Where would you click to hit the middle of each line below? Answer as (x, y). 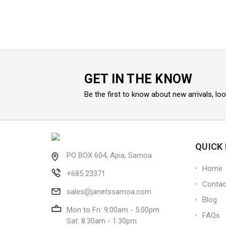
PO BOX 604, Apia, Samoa (109, 155)
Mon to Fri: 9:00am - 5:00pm (113, 210)
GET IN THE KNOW (138, 79)
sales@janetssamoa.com (109, 191)
